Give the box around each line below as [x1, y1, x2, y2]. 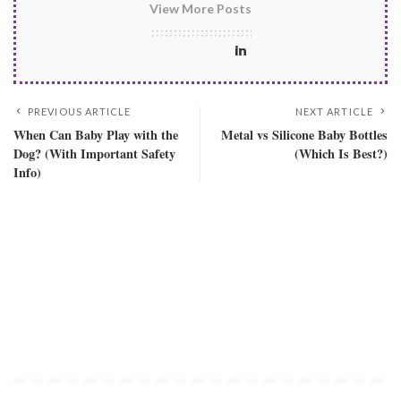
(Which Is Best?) [294, 144, 388, 164]
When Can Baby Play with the [13, 125, 178, 145]
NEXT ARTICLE [294, 106, 373, 118]
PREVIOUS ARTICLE [28, 106, 132, 118]
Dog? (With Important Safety [13, 144, 175, 164]
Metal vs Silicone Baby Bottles [221, 125, 388, 145]
